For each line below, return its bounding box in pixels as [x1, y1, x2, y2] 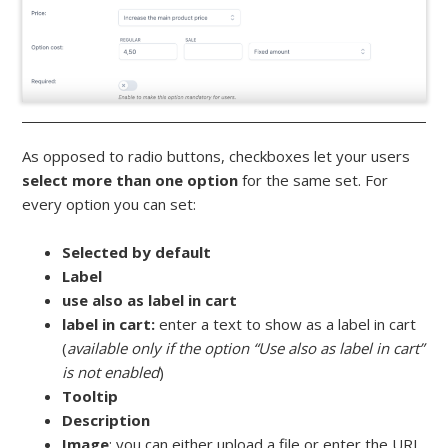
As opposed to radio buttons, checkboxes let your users [22, 146, 411, 167]
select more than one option [22, 170, 239, 191]
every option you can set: [22, 194, 197, 215]
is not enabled [62, 362, 160, 383]
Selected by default [62, 242, 212, 263]
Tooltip [62, 386, 119, 407]
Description [62, 410, 151, 431]
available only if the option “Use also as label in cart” [67, 338, 425, 359]
